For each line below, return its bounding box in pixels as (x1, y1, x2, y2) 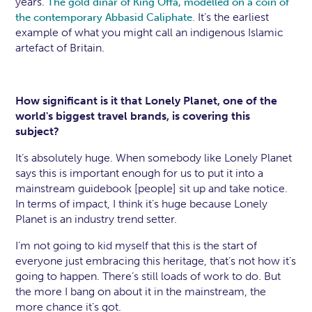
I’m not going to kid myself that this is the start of (15, 239, 258, 253)
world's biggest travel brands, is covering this (15, 109, 251, 123)
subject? (15, 125, 60, 139)
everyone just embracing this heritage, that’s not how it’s (15, 254, 297, 268)
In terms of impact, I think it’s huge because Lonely (15, 197, 268, 211)
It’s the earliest (195, 10, 270, 24)
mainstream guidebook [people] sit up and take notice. (15, 182, 288, 196)
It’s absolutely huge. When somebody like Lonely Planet (15, 151, 292, 165)
